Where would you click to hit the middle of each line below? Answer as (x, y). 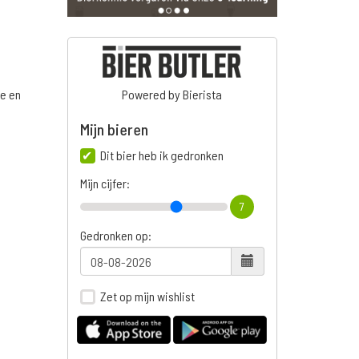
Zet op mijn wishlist (147, 296)
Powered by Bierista (172, 95)
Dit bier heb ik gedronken (161, 155)
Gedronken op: (115, 236)
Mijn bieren (114, 129)
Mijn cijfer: (105, 184)
